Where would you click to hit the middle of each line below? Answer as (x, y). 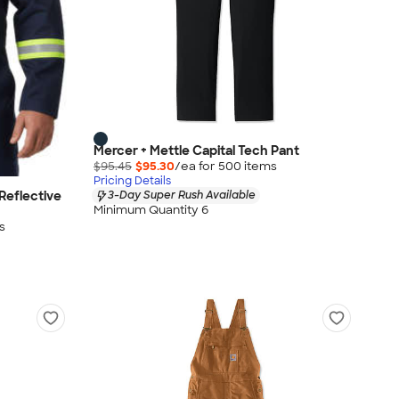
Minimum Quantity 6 (151, 209)
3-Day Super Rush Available (182, 195)
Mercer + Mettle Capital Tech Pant (196, 151)
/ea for (196, 167)
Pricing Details (132, 181)
